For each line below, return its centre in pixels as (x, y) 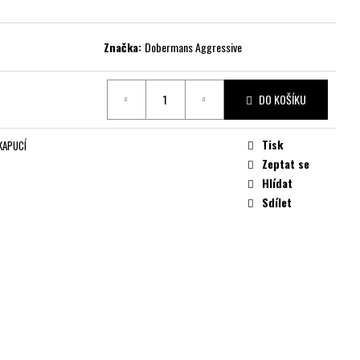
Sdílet (277, 202)
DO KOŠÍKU (282, 100)
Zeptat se (286, 163)
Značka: (125, 47)
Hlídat (277, 182)
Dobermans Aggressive (194, 47)
